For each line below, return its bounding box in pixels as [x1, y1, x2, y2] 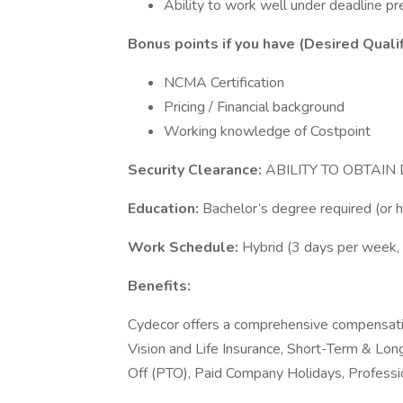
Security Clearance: [128, 160, 265, 180]
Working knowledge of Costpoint [164, 121, 371, 141]
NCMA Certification [164, 73, 284, 93]
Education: [128, 199, 202, 219]
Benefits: [128, 276, 191, 296]
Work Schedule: [128, 237, 242, 257]
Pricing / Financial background [164, 97, 345, 117]
